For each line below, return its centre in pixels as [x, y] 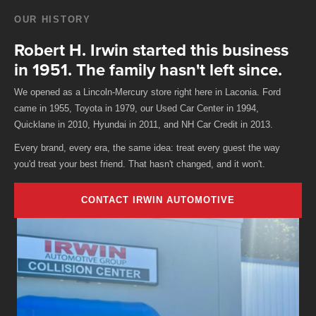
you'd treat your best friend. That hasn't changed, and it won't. [140, 164]
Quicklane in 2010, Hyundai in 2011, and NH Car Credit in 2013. [144, 124]
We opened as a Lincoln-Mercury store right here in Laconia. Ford [147, 92]
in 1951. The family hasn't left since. [148, 70]
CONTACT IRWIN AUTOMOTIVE [158, 200]
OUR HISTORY [53, 20]
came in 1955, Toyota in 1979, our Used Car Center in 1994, [136, 108]
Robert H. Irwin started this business [151, 50]
